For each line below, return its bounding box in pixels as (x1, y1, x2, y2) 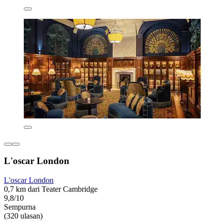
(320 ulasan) (4, 211, 43, 220)
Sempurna (4, 202, 36, 211)
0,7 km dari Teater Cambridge (4, 184, 98, 193)
